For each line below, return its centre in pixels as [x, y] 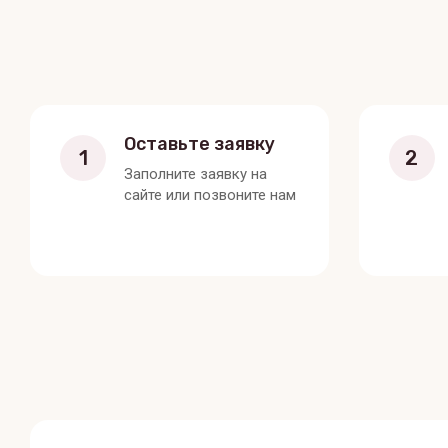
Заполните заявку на [195, 173]
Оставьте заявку [199, 143]
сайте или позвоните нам [210, 194]
